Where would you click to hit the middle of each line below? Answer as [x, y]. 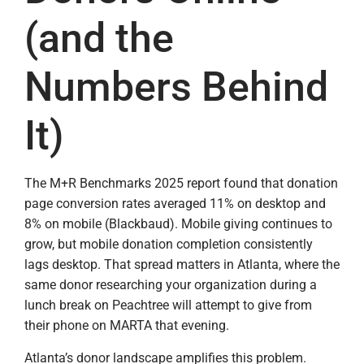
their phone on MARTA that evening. [127, 326]
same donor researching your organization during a [171, 285]
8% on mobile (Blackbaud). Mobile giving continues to [178, 224]
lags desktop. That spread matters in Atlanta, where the [182, 265]
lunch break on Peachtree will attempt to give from [168, 305]
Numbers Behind [176, 87]
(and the [99, 39]
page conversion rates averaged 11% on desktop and [175, 204]
